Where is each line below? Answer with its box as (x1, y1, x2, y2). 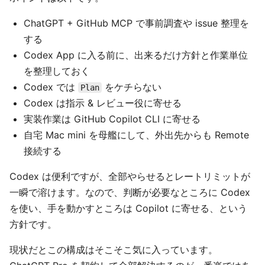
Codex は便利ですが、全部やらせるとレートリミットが (9, 170, 250, 183)
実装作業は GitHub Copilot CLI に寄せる (24, 113, 201, 125)
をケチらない (102, 81, 161, 93)
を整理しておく (24, 65, 90, 77)
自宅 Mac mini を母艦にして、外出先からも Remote (24, 129, 249, 141)
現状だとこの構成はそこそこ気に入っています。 (9, 244, 218, 256)
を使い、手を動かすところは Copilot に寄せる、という (9, 202, 247, 215)
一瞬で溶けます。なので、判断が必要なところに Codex (9, 186, 250, 199)
